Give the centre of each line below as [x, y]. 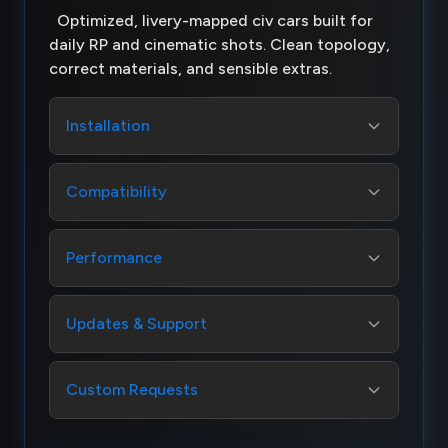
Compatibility [116, 191]
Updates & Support [136, 323]
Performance [114, 257]
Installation [108, 125]
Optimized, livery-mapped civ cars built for [211, 20]
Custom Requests [132, 389]
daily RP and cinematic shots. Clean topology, [219, 44]
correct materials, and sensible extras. [194, 68]
